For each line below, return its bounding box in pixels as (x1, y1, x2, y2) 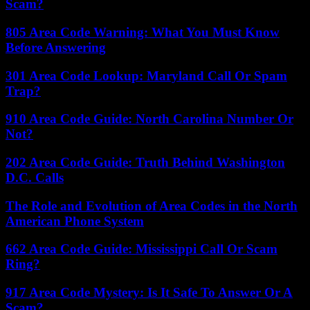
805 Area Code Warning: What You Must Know (6, 24, 280, 39)
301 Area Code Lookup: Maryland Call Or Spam (6, 68, 287, 83)
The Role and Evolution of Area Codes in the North (6, 198, 298, 213)
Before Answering (6, 39, 106, 55)
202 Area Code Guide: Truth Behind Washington (6, 154, 285, 170)
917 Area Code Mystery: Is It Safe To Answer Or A (6, 285, 293, 300)
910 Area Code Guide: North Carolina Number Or (6, 111, 293, 127)
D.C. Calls (6, 170, 64, 185)
